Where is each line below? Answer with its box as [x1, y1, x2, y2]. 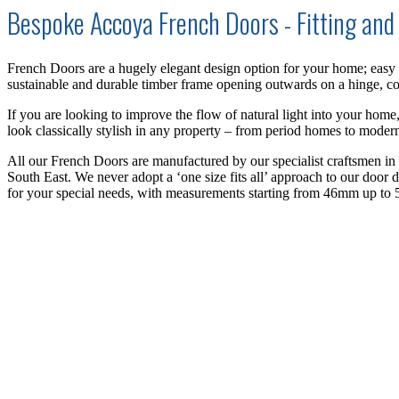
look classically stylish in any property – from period [7, 123, 305, 139]
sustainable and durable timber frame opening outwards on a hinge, [7, 77, 387, 93]
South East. [7, 169, 71, 185]
